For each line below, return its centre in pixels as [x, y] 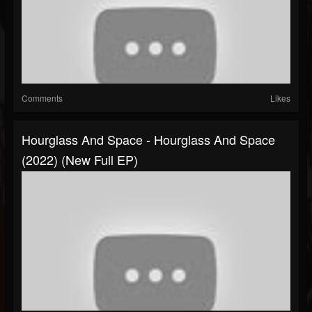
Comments [42, 98]
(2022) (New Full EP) [80, 160]
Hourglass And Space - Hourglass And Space [148, 140]
